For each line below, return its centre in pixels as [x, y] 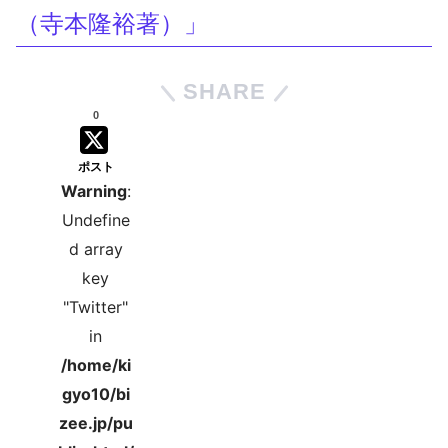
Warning [93, 191]
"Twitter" [96, 307]
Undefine [95, 220]
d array [95, 249]
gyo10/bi [95, 394]
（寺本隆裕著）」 [112, 24]
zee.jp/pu [95, 423]
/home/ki [95, 365]
